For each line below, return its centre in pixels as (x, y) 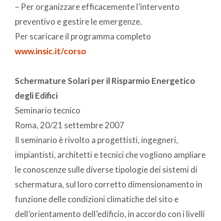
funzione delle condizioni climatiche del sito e (97, 199)
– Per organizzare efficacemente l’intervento (97, 6)
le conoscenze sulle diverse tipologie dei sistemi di (106, 169)
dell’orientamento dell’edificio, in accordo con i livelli (110, 214)
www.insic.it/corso (51, 51)
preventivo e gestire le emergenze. (78, 21)
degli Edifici (36, 95)
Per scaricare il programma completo (83, 36)
